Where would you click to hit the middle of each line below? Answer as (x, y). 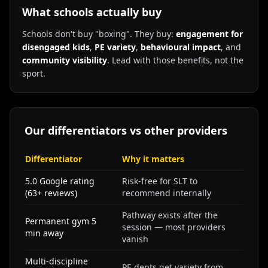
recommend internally (167, 193)
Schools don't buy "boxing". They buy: (99, 34)
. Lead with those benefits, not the (175, 60)
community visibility (65, 60)
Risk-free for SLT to (160, 181)
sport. (34, 73)
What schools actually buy (92, 12)
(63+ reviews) (51, 193)
